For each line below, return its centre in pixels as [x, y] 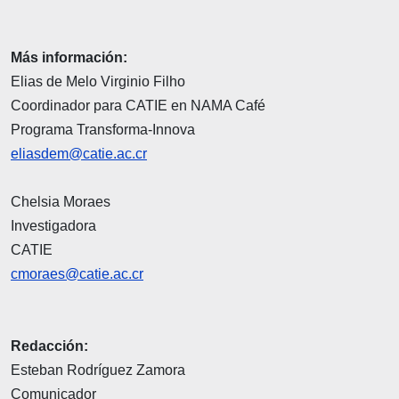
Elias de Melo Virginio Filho [98, 81]
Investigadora [53, 225]
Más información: [69, 57]
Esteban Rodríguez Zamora [98, 370]
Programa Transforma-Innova [103, 129]
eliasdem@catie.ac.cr [79, 153]
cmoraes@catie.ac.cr [77, 273]
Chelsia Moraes [61, 201]
